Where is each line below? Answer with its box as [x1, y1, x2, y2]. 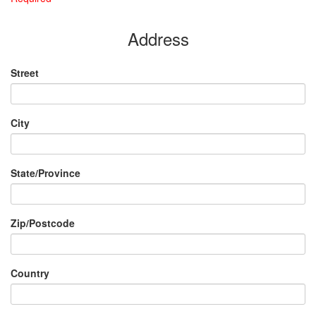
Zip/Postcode [11, 216, 75, 230]
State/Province [11, 166, 80, 180]
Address [127, 26, 189, 51]
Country [11, 266, 49, 280]
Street [11, 66, 39, 80]
